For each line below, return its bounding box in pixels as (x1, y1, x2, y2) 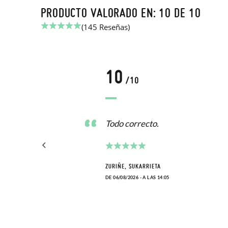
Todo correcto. (105, 118, 159, 129)
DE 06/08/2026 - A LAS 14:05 (105, 175, 169, 181)
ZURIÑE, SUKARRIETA (105, 162, 161, 170)
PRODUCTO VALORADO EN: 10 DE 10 (41, 5, 201, 20)
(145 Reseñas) (81, 22, 130, 33)
